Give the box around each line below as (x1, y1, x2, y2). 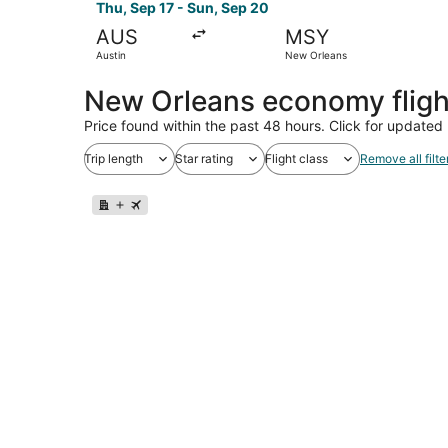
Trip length (84, 150, 143, 166)
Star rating (175, 150, 233, 166)
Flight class (265, 150, 328, 166)
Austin (96, 48, 126, 61)
